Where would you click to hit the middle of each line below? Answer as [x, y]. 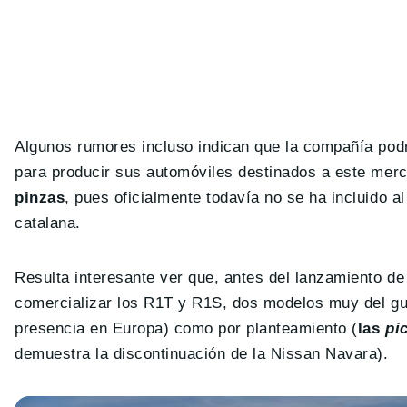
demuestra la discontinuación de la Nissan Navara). [202, 354]
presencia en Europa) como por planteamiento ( [186, 329]
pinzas [40, 198]
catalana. [48, 223]
